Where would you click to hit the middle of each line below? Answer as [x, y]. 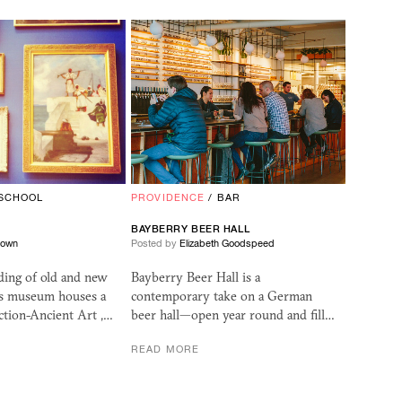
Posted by [156, 244]
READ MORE [166, 350]
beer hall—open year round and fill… [233, 315]
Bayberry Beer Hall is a [196, 278]
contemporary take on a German [222, 297]
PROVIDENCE [168, 198]
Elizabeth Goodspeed [227, 244]
